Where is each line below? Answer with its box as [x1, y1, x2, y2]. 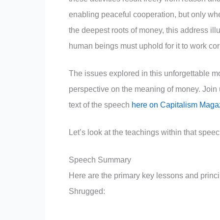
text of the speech [69, 101, 132, 110]
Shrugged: [69, 187, 105, 195]
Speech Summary [69, 155, 131, 164]
